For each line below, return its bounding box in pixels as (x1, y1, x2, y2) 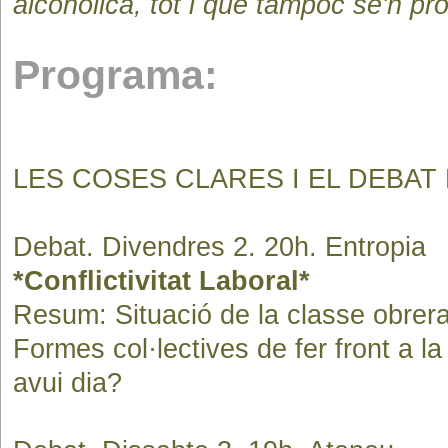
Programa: (13, 52, 218, 98)
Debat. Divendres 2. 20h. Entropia (13, 232, 426, 262)
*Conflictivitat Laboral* (13, 266, 310, 296)
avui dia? (13, 368, 122, 398)
